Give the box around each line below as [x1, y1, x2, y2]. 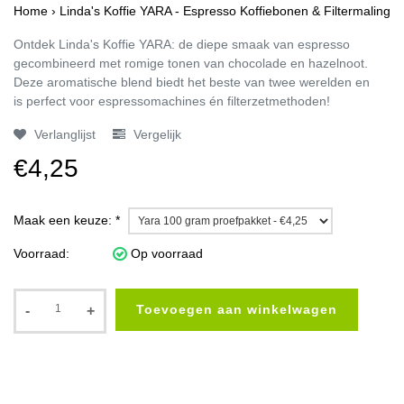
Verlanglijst [31, 126, 96, 142]
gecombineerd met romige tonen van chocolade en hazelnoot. [14, 55, 368, 70]
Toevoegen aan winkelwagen [136, 302, 337, 317]
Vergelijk [130, 126, 181, 142]
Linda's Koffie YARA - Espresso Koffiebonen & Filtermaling [60, 3, 390, 18]
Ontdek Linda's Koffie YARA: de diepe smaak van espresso [14, 36, 350, 51]
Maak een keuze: [14, 213, 115, 228]
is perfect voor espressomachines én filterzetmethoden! [14, 93, 330, 108]
